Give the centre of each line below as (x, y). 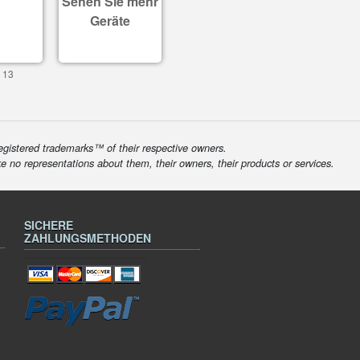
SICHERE (49, 225)
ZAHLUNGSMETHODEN (88, 238)
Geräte (110, 20)
